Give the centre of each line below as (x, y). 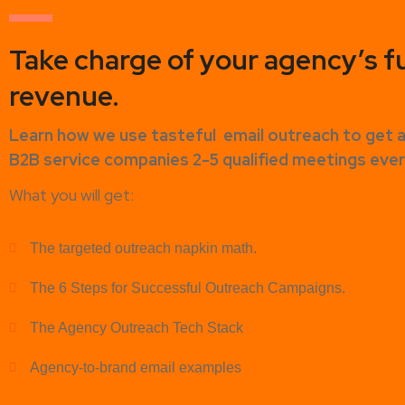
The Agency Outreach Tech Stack (136, 327)
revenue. (64, 95)
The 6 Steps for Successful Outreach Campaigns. (187, 287)
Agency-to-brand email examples (135, 367)
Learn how (51, 135)
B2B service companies (101, 159)
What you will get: (71, 194)
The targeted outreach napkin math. (143, 248)
